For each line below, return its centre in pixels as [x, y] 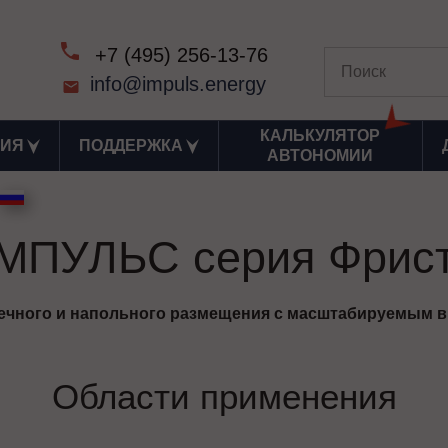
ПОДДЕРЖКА [130, 145]
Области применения [224, 397]
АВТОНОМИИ [320, 155]
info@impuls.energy [178, 84]
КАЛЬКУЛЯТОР [320, 135]
